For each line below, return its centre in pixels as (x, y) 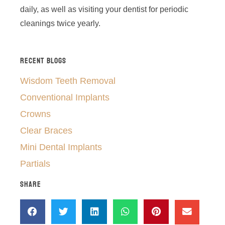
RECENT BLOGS (43, 60)
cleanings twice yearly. (60, 23)
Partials (35, 163)
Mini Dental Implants (61, 147)
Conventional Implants (65, 97)
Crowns (35, 114)
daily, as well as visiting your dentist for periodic (104, 9)
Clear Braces (46, 130)
